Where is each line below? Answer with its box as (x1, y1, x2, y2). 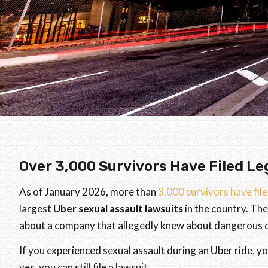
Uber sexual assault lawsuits (53, 202, 183, 215)
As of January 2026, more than (19, 185, 158, 198)
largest (19, 202, 53, 215)
